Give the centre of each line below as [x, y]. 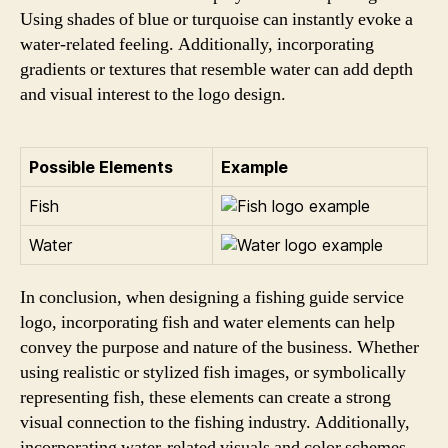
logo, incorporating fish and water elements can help [207, 322]
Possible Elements [101, 167]
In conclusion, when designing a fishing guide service [212, 297]
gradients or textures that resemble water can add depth [216, 69]
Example [254, 167]
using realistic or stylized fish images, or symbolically [213, 372]
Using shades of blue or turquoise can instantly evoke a [216, 19]
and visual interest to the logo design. [153, 94]
